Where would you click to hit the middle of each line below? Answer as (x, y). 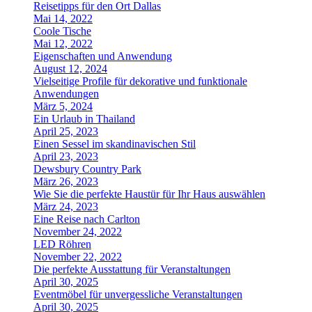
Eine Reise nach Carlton (87, 219)
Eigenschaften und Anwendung (103, 56)
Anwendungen (66, 94)
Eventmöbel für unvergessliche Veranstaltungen (138, 294)
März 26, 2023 (66, 181)
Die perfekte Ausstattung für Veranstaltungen (132, 269)
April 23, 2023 (66, 156)
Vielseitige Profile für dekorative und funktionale (140, 81)
